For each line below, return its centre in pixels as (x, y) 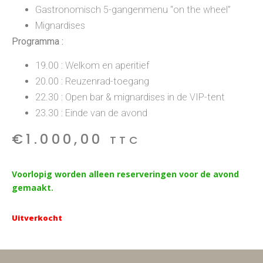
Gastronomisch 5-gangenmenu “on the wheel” (133, 9)
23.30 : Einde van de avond (91, 113)
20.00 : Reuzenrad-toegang (92, 82)
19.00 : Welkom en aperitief (92, 66)
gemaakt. (33, 187)
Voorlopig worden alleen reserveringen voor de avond (125, 174)
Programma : (38, 41)
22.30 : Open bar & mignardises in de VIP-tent (130, 97)
